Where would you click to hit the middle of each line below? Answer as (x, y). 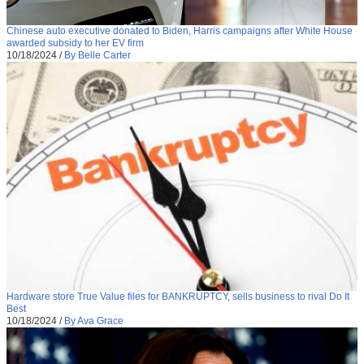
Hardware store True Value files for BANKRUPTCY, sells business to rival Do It (178, 296)
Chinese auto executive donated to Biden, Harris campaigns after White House (180, 31)
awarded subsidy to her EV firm (75, 43)
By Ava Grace (94, 321)
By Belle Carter (97, 56)
